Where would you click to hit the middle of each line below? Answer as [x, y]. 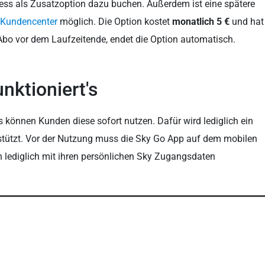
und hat [247, 22]
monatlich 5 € [201, 22]
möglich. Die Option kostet [115, 22]
